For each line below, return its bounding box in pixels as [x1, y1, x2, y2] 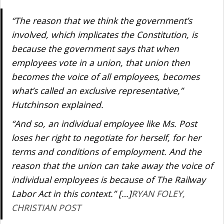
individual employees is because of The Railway [11, 173, 205, 185]
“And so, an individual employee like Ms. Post [11, 117, 197, 129]
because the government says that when [11, 42, 179, 54]
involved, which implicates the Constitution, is [11, 28, 197, 40]
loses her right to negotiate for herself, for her [11, 131, 201, 143]
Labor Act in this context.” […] [11, 187, 131, 199]
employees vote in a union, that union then [11, 56, 190, 68]
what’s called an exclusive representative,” [11, 84, 183, 96]
